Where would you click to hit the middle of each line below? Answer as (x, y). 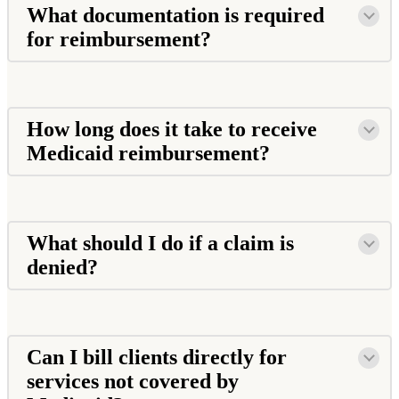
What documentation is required (175, 15)
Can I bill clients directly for (157, 357)
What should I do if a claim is (160, 243)
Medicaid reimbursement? (151, 153)
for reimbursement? (122, 39)
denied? (65, 267)
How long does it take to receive (172, 129)
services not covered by (133, 381)
